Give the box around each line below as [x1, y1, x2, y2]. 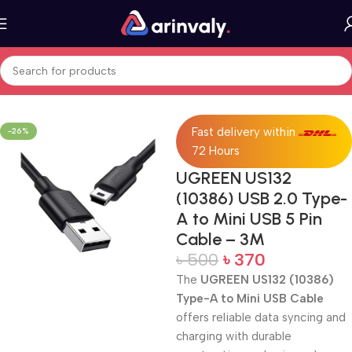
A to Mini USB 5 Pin [176, 208, 322, 229]
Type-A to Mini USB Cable [176, 291, 324, 306]
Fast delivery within [192, 125, 295, 139]
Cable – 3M [176, 229, 265, 250]
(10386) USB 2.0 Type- [176, 188, 347, 209]
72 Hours [192, 144, 240, 158]
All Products [36, 82, 105, 97]
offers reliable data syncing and [176, 310, 346, 324]
